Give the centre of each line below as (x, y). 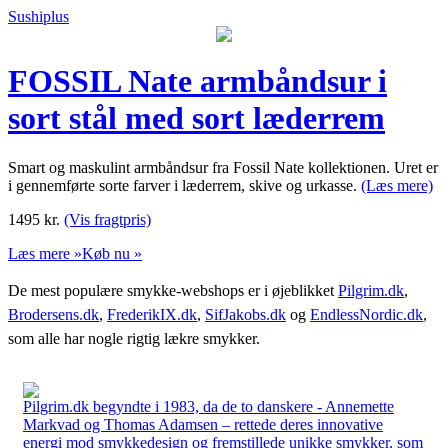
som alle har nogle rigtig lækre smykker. (134, 338)
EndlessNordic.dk (366, 314)
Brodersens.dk (53, 314)
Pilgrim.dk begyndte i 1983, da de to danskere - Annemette (208, 406)
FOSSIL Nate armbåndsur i (197, 81)
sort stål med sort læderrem (196, 118)
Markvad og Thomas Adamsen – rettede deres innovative (203, 424)
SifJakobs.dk (245, 314)
